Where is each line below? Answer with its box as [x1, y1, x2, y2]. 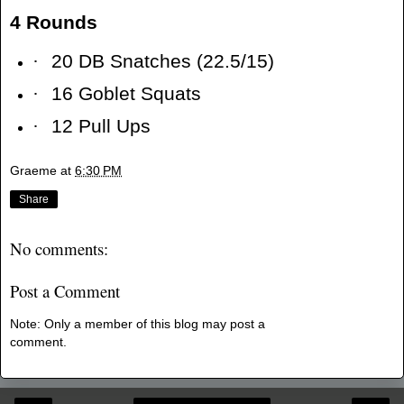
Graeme [10, 163, 57, 179]
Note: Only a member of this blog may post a [10, 317, 265, 332]
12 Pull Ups [50, 115, 151, 137]
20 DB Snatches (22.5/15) [50, 50, 274, 73]
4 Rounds [10, 12, 97, 34]
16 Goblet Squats [50, 82, 201, 105]
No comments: [10, 237, 108, 261]
